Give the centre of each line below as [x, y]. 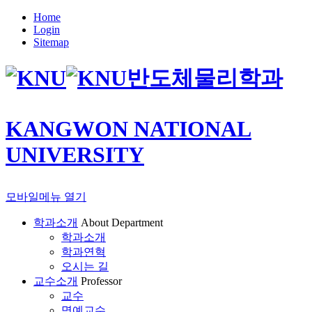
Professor [101, 281]
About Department [122, 223]
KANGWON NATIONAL [128, 129]
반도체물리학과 [205, 78]
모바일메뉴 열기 [46, 197]
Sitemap [51, 42]
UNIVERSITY [75, 155]
